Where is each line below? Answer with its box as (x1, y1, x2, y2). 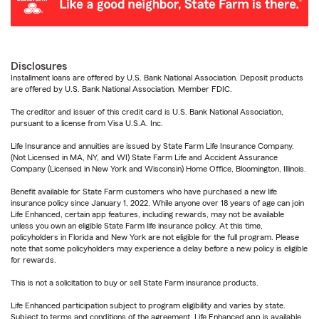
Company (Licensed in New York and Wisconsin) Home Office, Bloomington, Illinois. (11, 164, 306, 174)
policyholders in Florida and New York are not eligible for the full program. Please (11, 233, 299, 242)
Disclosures (11, 61, 67, 73)
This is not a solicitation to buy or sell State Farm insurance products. (11, 278, 258, 288)
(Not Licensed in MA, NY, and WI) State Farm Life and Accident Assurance (11, 153, 278, 162)
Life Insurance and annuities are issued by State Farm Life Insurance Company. (11, 142, 294, 151)
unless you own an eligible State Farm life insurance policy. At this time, (11, 221, 263, 231)
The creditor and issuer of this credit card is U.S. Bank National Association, (11, 108, 283, 117)
